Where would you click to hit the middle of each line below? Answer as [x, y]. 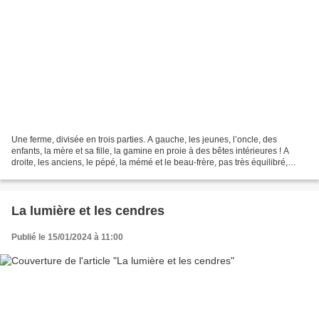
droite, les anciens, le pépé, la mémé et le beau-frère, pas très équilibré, [150, 163]
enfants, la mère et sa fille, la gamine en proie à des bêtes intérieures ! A [150, 151]
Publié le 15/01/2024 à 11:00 [67, 237]
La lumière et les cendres [88, 211]
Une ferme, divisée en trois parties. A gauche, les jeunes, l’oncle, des [144, 140]
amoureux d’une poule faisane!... [75, 174]
